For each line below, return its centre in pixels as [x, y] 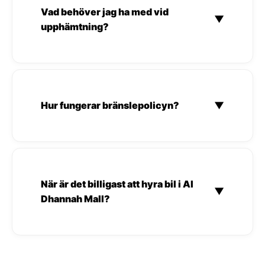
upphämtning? [75, 26]
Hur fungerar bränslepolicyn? [110, 105]
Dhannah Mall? [75, 198]
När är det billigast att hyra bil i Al [117, 184]
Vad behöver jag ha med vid [105, 12]
